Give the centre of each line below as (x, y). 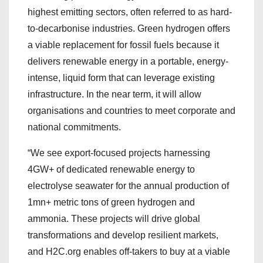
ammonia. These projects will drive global (114, 219)
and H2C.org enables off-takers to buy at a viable (129, 252)
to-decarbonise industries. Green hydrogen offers (129, 28)
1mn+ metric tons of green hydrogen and (111, 202)
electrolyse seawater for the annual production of (128, 186)
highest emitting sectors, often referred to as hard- (130, 12)
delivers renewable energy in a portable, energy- (128, 61)
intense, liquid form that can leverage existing (121, 78)
